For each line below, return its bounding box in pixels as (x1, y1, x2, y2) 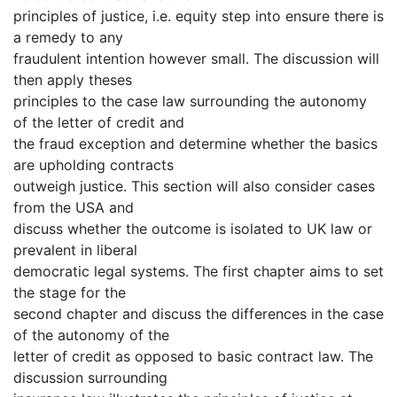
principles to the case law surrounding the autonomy (13, 92, 367, 111)
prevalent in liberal (13, 241, 137, 260)
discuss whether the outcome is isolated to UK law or (13, 220, 372, 238)
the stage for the (13, 284, 126, 302)
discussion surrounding (13, 369, 167, 387)
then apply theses (13, 71, 132, 90)
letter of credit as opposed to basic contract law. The (13, 347, 373, 366)
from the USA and (13, 198, 134, 217)
